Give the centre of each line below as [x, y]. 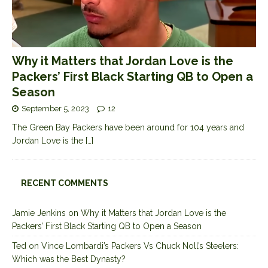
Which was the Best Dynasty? [69, 259]
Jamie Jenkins [39, 213]
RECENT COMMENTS [65, 183]
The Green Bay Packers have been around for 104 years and [128, 127]
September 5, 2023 [55, 108]
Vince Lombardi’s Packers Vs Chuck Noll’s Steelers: [140, 246]
